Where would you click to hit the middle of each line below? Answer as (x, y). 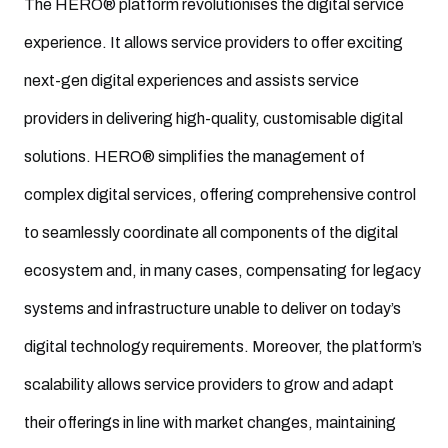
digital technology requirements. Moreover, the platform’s (223, 346)
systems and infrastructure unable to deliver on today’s (212, 308)
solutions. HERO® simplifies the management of (194, 156)
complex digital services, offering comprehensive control (220, 194)
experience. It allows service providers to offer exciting (213, 42)
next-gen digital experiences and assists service (191, 80)
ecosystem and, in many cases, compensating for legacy (222, 270)
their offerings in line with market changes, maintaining (210, 422)
